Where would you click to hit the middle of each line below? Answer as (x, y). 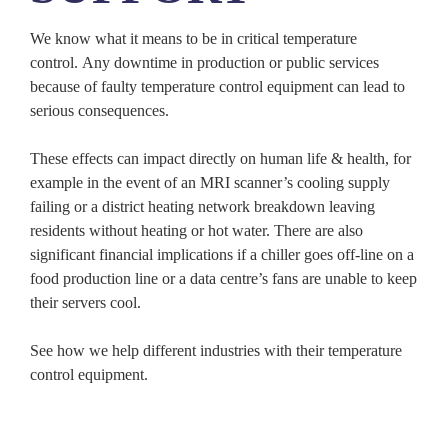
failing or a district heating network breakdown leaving (202, 207)
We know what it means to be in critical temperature (193, 39)
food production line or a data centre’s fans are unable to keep (223, 279)
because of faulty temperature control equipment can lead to (217, 87)
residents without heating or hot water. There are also (196, 231)
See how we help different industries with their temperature (216, 351)
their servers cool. (85, 303)
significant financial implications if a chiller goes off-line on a (222, 255)
